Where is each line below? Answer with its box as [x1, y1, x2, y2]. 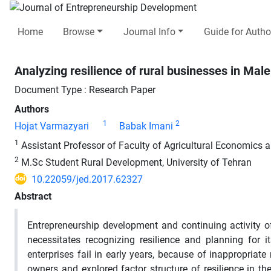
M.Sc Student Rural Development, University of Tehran [19, 156, 252, 168]
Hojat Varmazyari [15, 120, 89, 132]
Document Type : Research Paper [15, 83, 155, 96]
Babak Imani [119, 120, 173, 132]
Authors [15, 103, 49, 115]
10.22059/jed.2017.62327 [31, 173, 143, 185]
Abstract [15, 190, 51, 202]
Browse [63, 25, 95, 38]
